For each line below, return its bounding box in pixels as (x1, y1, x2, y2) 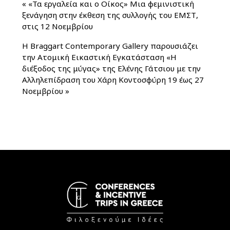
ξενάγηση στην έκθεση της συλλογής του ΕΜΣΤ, (22, 9, 199, 20)
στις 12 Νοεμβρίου (22, 21, 93, 31)
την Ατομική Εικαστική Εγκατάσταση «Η (22, 51, 177, 62)
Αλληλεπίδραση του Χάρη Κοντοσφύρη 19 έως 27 (22, 74, 204, 85)
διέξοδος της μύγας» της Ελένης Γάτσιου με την (22, 63, 201, 73)
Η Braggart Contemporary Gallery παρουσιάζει (22, 40, 199, 51)
